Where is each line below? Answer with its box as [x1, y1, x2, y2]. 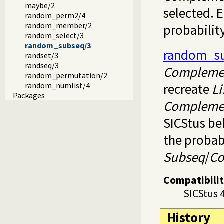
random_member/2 [25, 20, 92, 31]
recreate [163, 80, 212, 97]
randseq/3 [25, 60, 59, 71]
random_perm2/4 [25, 10, 85, 21]
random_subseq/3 [25, 40, 91, 51]
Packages [13, 90, 45, 101]
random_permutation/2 [25, 70, 107, 81]
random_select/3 [25, 30, 84, 41]
